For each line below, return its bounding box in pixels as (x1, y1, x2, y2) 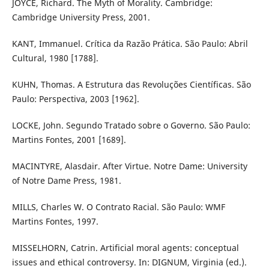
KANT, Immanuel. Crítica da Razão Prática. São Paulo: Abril (11, 37, 248, 49)
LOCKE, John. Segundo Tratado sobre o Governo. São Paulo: (11, 119, 250, 131)
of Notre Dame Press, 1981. (11, 174, 121, 186)
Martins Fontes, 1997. (11, 215, 98, 227)
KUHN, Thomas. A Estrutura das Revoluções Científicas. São (11, 78, 251, 90)
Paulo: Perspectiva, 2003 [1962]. (11, 92, 139, 104)
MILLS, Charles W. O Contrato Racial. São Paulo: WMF (11, 201, 225, 213)
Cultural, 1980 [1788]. (11, 52, 98, 64)
